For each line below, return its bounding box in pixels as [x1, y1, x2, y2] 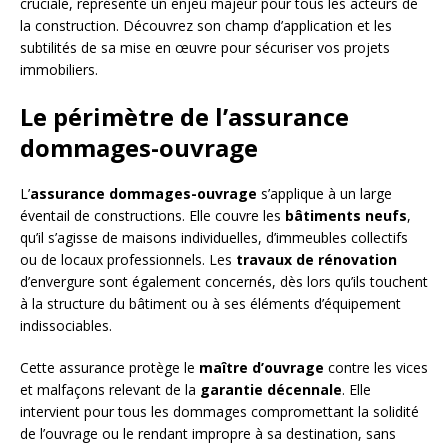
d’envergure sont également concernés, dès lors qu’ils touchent [20, 272, 428, 292]
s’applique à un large [257, 184, 392, 204]
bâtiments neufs [285, 206, 407, 226]
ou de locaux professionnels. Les [20, 250, 236, 270]
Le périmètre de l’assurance [20, 100, 349, 134]
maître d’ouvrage [199, 358, 324, 378]
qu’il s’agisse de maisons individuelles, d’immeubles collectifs [20, 228, 408, 248]
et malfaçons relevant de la [20, 380, 200, 400]
